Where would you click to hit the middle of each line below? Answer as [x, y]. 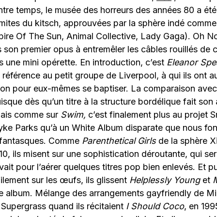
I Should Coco [155, 206]
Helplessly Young [165, 180]
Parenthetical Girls [119, 141]
